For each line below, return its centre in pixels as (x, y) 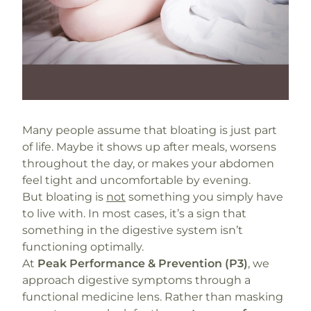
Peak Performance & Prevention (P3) (143, 263)
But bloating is (64, 197)
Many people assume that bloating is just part (150, 130)
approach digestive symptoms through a (136, 280)
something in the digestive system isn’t (133, 230)
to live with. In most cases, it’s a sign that (134, 213)
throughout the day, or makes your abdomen (148, 163)
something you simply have (204, 197)
